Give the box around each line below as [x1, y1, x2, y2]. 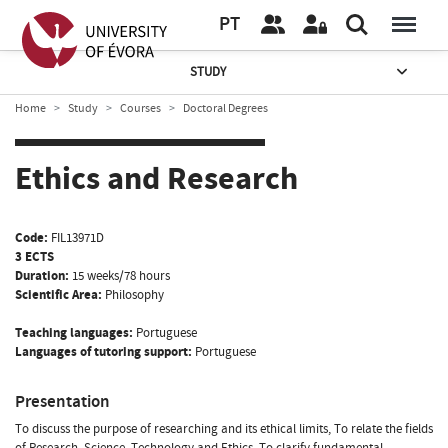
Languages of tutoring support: [15, 342, 192, 361]
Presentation [15, 389, 110, 413]
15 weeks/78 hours [72, 266, 170, 285]
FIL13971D [51, 228, 104, 247]
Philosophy [105, 285, 164, 304]
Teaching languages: [15, 323, 133, 342]
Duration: [15, 266, 69, 285]
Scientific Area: [15, 285, 102, 304]
